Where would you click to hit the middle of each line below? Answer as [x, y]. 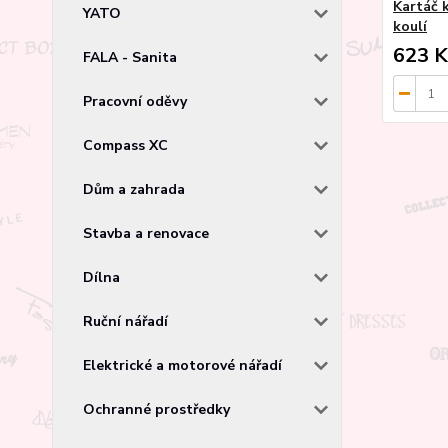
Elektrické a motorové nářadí [182, 365]
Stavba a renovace [146, 233]
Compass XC [125, 145]
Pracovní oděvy [135, 101]
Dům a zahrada [134, 189]
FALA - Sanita [130, 57]
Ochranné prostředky [156, 409]
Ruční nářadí [125, 321]
